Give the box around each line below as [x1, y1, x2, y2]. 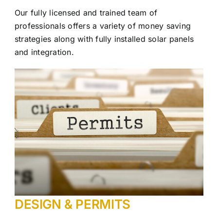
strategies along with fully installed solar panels [15, 34, 194, 44]
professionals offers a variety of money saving [15, 20, 191, 31]
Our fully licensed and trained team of [15, 7, 158, 18]
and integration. [15, 47, 74, 57]
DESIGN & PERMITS [15, 197, 130, 212]
